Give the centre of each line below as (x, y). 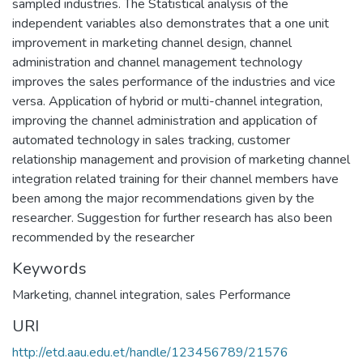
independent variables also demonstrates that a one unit (171, 23)
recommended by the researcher (103, 237)
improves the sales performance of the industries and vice (174, 81)
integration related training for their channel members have (175, 179)
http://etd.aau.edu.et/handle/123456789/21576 (150, 352)
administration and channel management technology (157, 62)
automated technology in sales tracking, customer (151, 140)
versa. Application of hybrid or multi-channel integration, (167, 101)
